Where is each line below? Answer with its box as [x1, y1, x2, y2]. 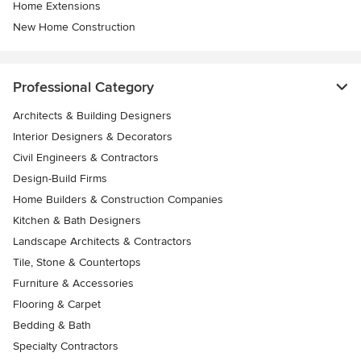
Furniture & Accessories [13, 276, 134, 290]
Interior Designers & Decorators [13, 130, 172, 143]
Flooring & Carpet [13, 297, 101, 311]
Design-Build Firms [13, 172, 107, 185]
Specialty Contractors [13, 339, 118, 353]
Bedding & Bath [13, 318, 91, 332]
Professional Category [13, 78, 154, 96]
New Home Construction [13, 20, 135, 34]
